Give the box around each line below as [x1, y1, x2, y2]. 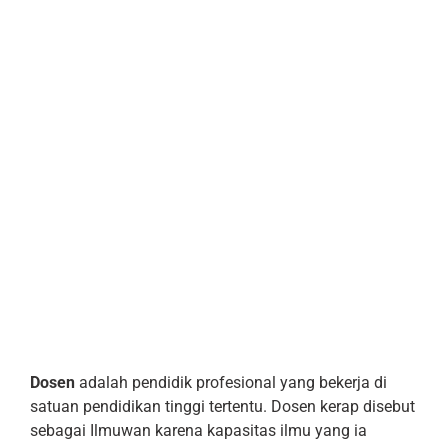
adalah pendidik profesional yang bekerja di [79, 373, 387, 393]
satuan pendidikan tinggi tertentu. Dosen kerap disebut [30, 397, 415, 417]
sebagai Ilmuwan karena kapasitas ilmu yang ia [30, 421, 367, 441]
